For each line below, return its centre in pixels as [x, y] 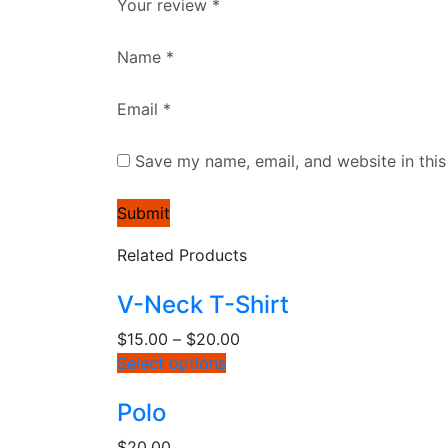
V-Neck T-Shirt [203, 305]
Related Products [182, 255]
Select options [171, 363]
